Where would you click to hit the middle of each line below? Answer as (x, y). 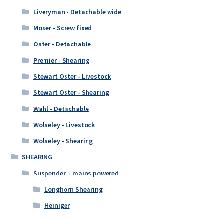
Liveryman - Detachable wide (77, 12)
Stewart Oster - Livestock (72, 77)
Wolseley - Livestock (64, 125)
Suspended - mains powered (76, 173)
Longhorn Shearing (73, 189)
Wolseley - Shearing (63, 141)
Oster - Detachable (62, 44)
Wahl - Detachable (61, 109)
